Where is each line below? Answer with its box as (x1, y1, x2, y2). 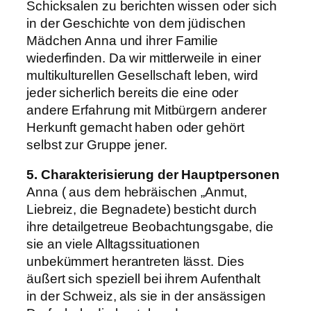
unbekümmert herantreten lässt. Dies (26, 254, 244, 269)
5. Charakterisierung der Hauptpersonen (26, 167, 280, 183)
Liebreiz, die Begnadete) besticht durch (26, 202, 258, 217)
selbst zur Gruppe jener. (26, 137, 167, 152)
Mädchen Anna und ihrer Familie (26, 33, 218, 48)
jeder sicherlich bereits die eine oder (26, 85, 239, 100)
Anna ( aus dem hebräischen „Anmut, (26, 185, 247, 200)
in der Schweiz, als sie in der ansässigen (26, 289, 266, 304)
